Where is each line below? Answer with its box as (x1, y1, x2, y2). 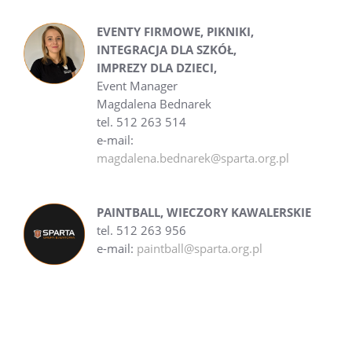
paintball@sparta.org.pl (136, 240, 262, 256)
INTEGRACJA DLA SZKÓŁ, (96, 42, 236, 57)
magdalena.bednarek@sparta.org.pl (96, 150, 289, 166)
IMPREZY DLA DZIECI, (96, 60, 217, 75)
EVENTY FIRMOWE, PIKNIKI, (96, 24, 254, 39)
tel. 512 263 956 (96, 222, 186, 238)
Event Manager (96, 78, 178, 93)
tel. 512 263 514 (96, 114, 186, 130)
